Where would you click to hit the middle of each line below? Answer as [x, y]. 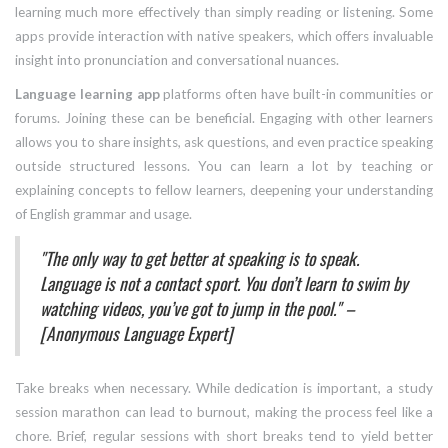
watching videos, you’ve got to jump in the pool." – [197, 308]
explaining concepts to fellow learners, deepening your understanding [224, 190]
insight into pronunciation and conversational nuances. [177, 60]
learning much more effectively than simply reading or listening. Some [224, 12]
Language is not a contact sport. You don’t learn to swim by [224, 283]
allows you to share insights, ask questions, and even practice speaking [224, 142]
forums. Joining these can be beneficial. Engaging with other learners [224, 118]
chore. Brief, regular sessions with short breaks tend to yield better [224, 436]
